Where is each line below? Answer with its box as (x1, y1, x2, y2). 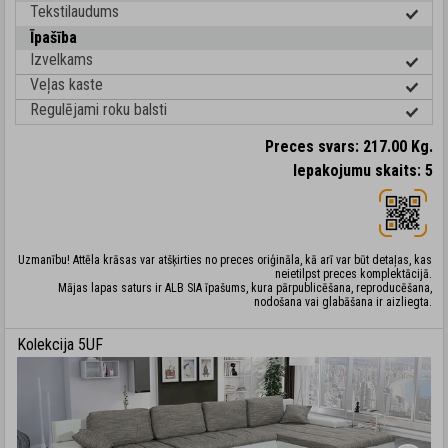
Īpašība (30, 28, 77, 47)
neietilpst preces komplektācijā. (275, 267, 432, 281)
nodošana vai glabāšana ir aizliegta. (254, 295, 432, 309)
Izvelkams (30, 50, 93, 69)
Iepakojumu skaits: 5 (293, 161, 433, 180)
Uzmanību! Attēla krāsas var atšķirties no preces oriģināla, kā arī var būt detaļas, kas (18, 253, 432, 267)
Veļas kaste (30, 75, 103, 94)
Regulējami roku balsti (30, 100, 167, 119)
